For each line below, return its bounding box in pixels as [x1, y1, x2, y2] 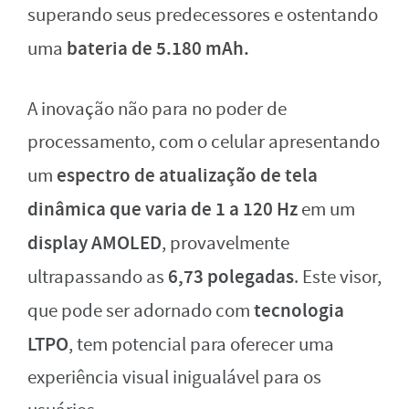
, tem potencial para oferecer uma [68, 331, 334, 357]
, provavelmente [162, 230, 289, 256]
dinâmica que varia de [27, 195, 212, 222]
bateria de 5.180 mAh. [67, 35, 249, 61]
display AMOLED [27, 229, 162, 256]
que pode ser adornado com [27, 298, 254, 323]
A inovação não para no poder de [27, 96, 287, 121]
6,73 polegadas [164, 263, 294, 289]
